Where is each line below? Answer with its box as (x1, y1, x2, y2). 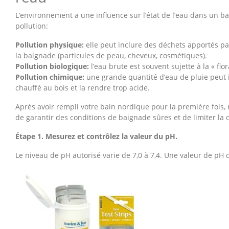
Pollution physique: (15, 40, 84, 50)
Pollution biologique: (15, 61, 89, 71)
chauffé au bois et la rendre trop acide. (15, 83, 150, 93)
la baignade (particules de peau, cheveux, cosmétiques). (15, 51, 207, 60)
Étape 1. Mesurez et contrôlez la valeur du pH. (15, 131, 177, 141)
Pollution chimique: (15, 72, 84, 82)
